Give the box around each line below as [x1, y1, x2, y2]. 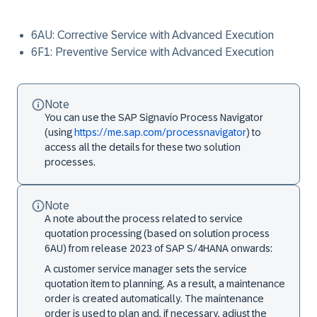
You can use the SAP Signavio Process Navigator [45, 112, 263, 123]
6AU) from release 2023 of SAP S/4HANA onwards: [45, 243, 272, 254]
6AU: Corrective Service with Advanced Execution [31, 29, 274, 41]
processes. [45, 156, 96, 168]
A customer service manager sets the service [45, 263, 247, 275]
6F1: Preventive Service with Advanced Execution [31, 46, 274, 58]
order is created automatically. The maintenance [45, 293, 264, 304]
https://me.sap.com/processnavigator [74, 127, 246, 138]
